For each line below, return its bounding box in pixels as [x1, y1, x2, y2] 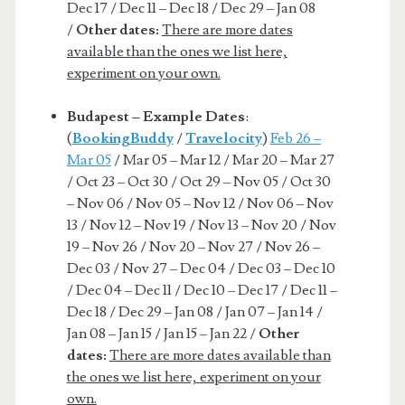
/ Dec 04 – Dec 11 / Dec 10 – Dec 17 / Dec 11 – [66, 280, 337, 299]
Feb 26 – [269, 128, 321, 147]
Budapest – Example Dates [66, 107, 245, 126]
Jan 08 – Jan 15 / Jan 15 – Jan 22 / [66, 324, 259, 343]
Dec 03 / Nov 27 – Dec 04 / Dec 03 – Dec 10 [66, 259, 335, 278]
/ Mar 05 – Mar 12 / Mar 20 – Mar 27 [110, 150, 334, 169]
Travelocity [184, 128, 262, 147]
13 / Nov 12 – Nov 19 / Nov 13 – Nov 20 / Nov [66, 215, 336, 234]
